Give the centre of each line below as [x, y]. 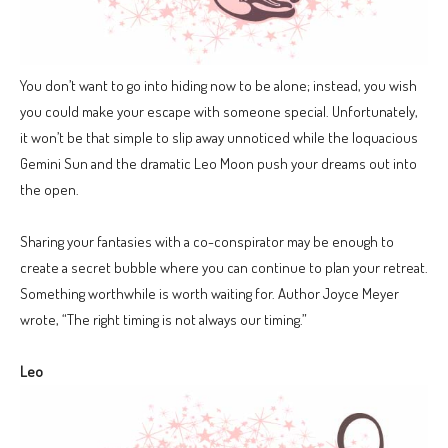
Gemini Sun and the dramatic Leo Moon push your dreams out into [218, 164]
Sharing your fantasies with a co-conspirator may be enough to [207, 242]
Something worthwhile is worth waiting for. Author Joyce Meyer [209, 294]
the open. [49, 190]
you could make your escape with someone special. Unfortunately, [219, 112]
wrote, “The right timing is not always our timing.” [163, 320]
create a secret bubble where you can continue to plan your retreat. [224, 268]
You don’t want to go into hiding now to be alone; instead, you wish [218, 86]
